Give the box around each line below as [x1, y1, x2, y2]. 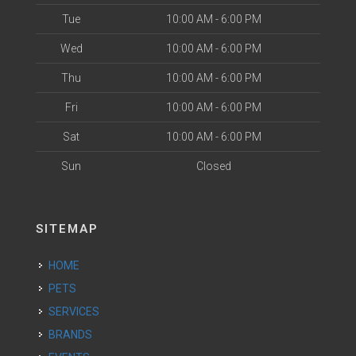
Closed [195, 160, 231, 172]
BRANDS [56, 328, 92, 341]
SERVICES [56, 305, 99, 318]
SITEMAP [36, 222, 99, 236]
